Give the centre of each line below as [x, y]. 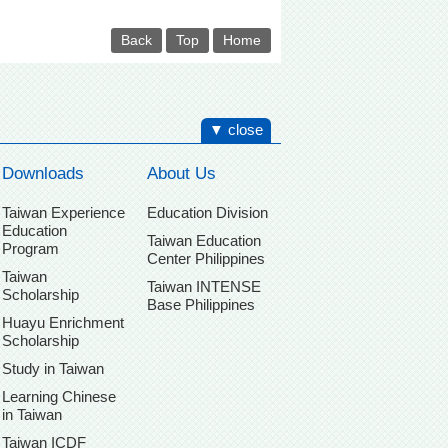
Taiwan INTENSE [203, 287]
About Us [181, 174]
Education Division [207, 213]
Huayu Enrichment [63, 323]
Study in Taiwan [53, 369]
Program [31, 249]
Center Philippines [205, 259]
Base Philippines [200, 305]
